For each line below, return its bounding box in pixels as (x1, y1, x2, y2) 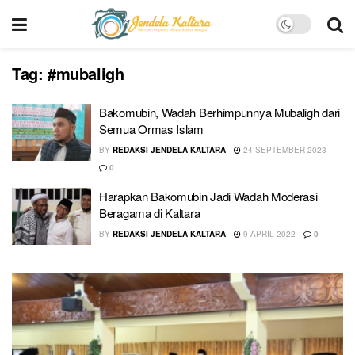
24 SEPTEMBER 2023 (241, 144, 326, 155)
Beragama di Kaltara (99, 204, 200, 221)
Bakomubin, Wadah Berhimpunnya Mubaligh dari (99, 104, 341, 120)
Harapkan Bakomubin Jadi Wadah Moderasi (99, 188, 318, 204)
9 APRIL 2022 (241, 228, 296, 239)
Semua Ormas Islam (99, 120, 204, 137)
